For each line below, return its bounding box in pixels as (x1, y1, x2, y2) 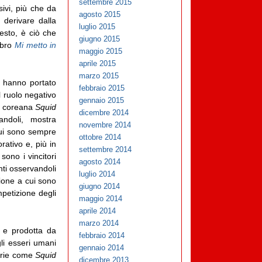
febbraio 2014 (79, 231, 125, 240)
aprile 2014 (79, 206, 116, 216)
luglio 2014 (79, 170, 116, 179)
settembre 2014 (79, 145, 132, 154)
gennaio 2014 (79, 243, 125, 253)
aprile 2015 (79, 59, 116, 68)
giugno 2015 (79, 35, 120, 44)
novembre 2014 (79, 120, 132, 130)
